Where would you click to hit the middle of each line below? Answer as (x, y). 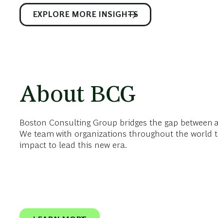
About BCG (78, 93)
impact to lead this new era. (73, 145)
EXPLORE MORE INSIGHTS (85, 14)
